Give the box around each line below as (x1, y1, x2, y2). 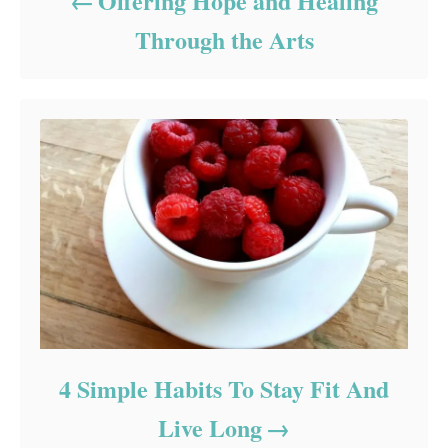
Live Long (157, 410, 262, 446)
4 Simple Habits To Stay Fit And (59, 371, 389, 407)
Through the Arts (134, 22, 314, 58)
